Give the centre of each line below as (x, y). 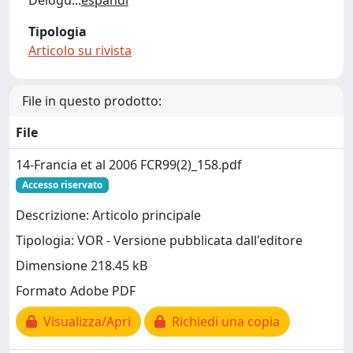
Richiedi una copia (223, 322)
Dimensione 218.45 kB (82, 266)
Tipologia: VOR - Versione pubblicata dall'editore (159, 241)
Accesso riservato (62, 185)
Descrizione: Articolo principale (108, 216)
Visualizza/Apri (84, 322)
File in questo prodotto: (92, 101)
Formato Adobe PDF (76, 291)
